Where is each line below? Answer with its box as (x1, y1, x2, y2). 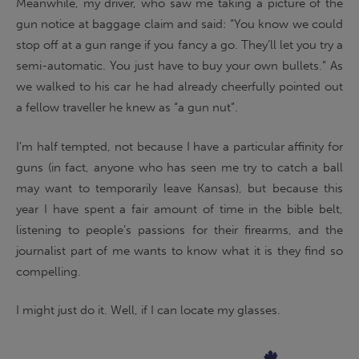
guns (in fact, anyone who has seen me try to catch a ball (16, 159, 343, 175)
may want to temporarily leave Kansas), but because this (16, 180, 343, 196)
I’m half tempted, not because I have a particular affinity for (16, 139, 343, 154)
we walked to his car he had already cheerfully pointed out (16, 79, 343, 94)
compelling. (16, 264, 81, 279)
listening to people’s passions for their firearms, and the (16, 222, 343, 237)
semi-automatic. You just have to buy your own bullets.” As (16, 58, 343, 73)
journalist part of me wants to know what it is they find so (16, 243, 343, 258)
